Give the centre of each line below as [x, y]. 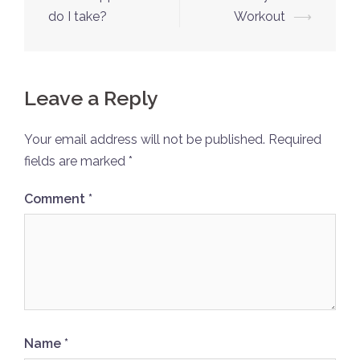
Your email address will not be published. [145, 140]
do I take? [78, 17]
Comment [56, 199]
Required [295, 140]
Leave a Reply [91, 98]
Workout [260, 17]
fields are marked [76, 162]
